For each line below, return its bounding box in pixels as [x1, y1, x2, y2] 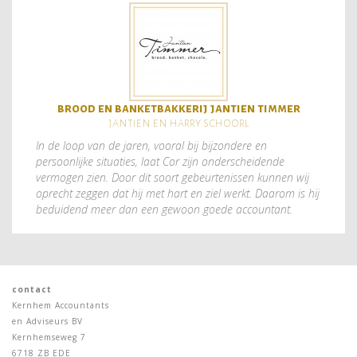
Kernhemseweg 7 [12, 331, 86, 343]
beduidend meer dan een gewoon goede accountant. [36, 201, 292, 217]
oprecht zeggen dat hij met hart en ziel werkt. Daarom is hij [36, 185, 320, 201]
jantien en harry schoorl [108, 115, 249, 129]
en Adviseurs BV [12, 315, 83, 327]
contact [12, 283, 52, 295]
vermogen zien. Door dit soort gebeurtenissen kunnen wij [36, 169, 309, 185]
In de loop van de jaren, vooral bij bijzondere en [36, 137, 267, 153]
